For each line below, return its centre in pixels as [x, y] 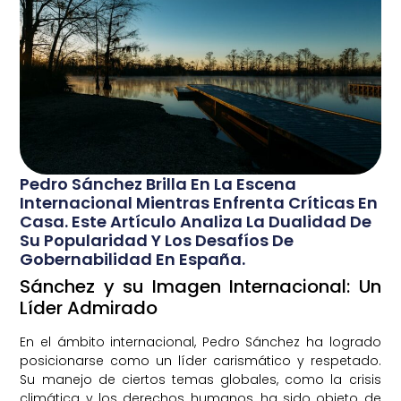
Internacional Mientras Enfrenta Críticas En [199, 202]
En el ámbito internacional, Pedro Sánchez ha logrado [200, 341]
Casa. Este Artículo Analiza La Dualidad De [196, 221]
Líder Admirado [89, 307]
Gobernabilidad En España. [133, 259]
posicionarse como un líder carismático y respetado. [200, 360]
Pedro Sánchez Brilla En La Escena [158, 183]
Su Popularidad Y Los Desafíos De [157, 240]
